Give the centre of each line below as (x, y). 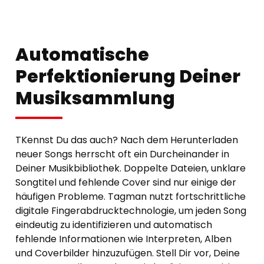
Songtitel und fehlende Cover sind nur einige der (126, 182)
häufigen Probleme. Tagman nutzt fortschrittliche (131, 196)
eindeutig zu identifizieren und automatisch (114, 225)
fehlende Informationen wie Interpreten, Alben (123, 239)
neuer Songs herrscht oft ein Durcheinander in (122, 154)
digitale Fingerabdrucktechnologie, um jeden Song (131, 210)
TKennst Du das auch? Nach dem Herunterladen (127, 140)
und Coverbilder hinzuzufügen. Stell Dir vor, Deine (128, 253)
